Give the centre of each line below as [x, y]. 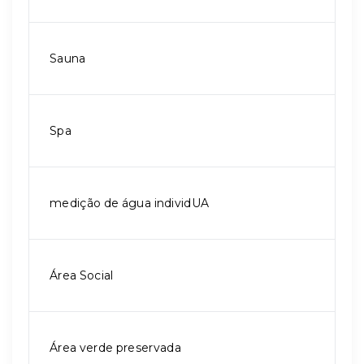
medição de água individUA [130, 203]
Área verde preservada [115, 348]
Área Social [82, 275]
